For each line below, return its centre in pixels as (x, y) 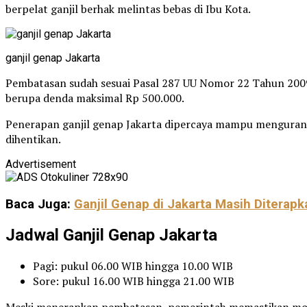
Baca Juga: (40, 204)
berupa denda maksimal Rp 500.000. (95, 98)
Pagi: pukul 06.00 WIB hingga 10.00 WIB (133, 266)
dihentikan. (33, 139)
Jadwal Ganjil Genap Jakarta (111, 235)
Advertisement (41, 164)
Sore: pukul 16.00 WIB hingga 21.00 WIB (134, 281)
